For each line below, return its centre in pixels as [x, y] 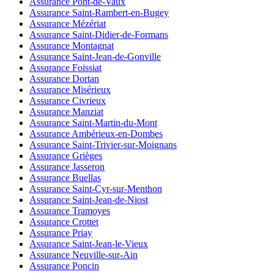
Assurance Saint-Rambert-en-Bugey [99, 12]
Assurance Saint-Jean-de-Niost [89, 199]
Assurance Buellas [65, 177]
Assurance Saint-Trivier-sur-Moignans [103, 144]
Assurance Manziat [66, 111]
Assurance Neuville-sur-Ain [83, 254]
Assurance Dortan [64, 78]
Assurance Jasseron [67, 166]
